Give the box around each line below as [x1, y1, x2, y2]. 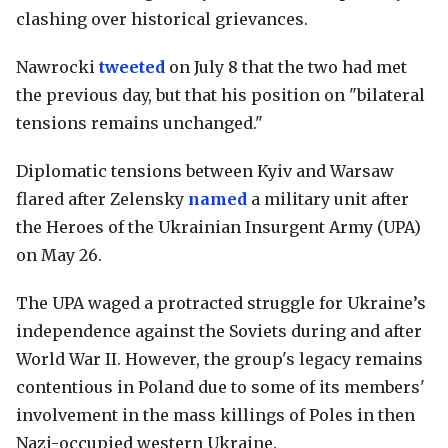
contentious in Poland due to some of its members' [16, 377, 425, 398]
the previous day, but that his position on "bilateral [16, 85, 425, 106]
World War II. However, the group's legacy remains [16, 349, 423, 370]
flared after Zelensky [16, 189, 188, 210]
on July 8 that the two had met [165, 57, 407, 78]
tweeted [99, 57, 165, 78]
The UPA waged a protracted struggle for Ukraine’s [16, 293, 426, 314]
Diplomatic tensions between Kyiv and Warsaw [16, 161, 394, 182]
